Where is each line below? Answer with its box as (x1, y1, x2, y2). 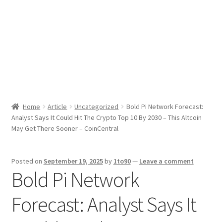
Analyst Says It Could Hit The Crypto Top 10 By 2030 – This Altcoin (11, 113, 202, 122)
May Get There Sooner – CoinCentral (11, 124, 118, 133)
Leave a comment (139, 157, 194, 166)
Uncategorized (74, 102, 119, 111)
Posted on (11, 157, 44, 166)
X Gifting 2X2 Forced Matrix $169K (11, 40, 122, 50)
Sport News (11, 13, 51, 24)
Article (48, 102, 67, 111)
